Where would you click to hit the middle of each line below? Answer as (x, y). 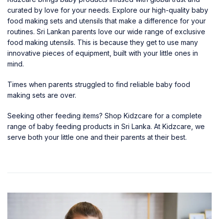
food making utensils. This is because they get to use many (103, 42)
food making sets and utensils (55, 21)
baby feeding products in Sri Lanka (94, 126)
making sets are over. (43, 95)
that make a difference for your (154, 21)
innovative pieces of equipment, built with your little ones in (103, 53)
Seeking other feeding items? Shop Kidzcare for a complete (105, 115)
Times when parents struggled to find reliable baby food (99, 84)
